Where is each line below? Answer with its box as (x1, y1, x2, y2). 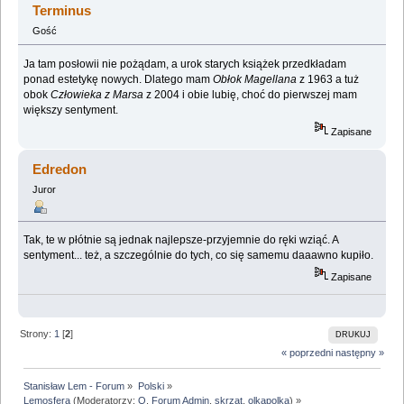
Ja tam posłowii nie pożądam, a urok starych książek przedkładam (23, 57, 347, 70)
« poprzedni (280, 346, 333, 358)
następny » (335, 346, 384, 358)
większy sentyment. (23, 103, 119, 116)
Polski (137, 381, 164, 392)
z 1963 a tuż (297, 72, 360, 86)
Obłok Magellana (213, 72, 298, 86)
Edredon (32, 161, 87, 178)
